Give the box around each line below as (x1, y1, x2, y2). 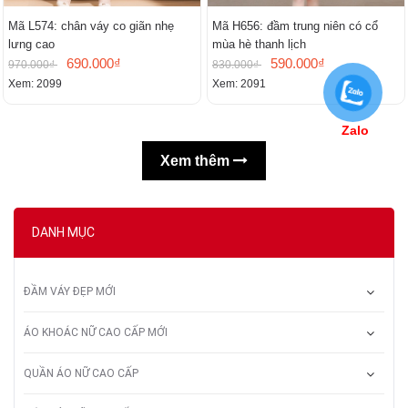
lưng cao (8, 37, 55, 52)
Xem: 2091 (212, 77, 266, 91)
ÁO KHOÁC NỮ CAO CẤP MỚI (24, 326, 168, 340)
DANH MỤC (32, 225, 95, 240)
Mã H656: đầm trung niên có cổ (212, 19, 378, 34)
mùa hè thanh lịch (212, 37, 306, 52)
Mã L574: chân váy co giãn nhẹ (8, 19, 174, 34)
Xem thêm (160, 153, 233, 169)
